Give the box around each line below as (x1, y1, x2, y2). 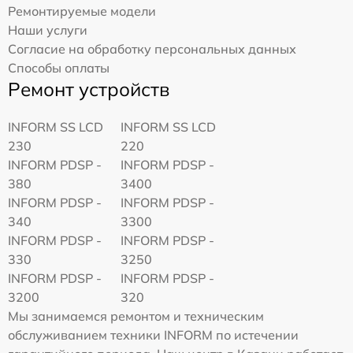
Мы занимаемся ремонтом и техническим (8, 308, 264, 324)
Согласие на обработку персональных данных (8, 41, 296, 57)
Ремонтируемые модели (8, 3, 156, 19)
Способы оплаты (8, 60, 110, 76)
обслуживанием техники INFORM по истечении (8, 327, 299, 343)
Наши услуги (8, 22, 87, 38)
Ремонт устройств (8, 77, 169, 101)
